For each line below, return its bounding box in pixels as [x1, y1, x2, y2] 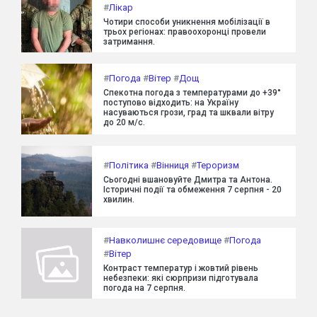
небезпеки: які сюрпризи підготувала [103, 273, 258, 284]
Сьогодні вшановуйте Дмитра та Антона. [103, 174, 272, 185]
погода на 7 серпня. [103, 283, 185, 294]
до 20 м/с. [103, 117, 145, 127]
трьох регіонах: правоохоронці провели [103, 27, 266, 38]
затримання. [103, 37, 155, 47]
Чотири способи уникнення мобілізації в [103, 17, 270, 28]
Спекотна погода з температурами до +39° [103, 87, 281, 98]
